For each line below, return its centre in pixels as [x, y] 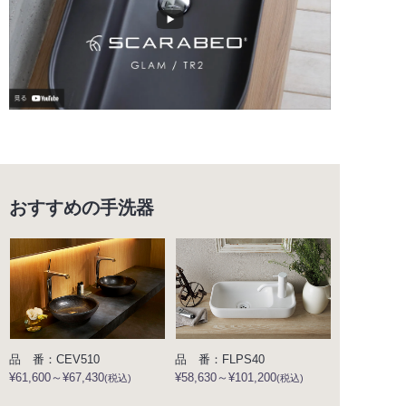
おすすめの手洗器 [82, 208]
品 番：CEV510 [54, 360]
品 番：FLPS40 [219, 360]
